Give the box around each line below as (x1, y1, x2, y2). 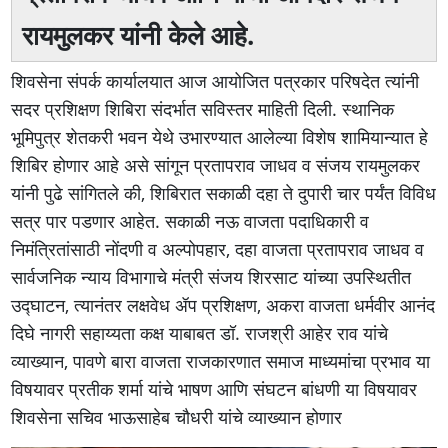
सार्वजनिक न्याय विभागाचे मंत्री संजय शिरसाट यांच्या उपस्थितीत (11, 264, 412, 289)
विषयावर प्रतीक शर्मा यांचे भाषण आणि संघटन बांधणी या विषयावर (11, 376, 418, 401)
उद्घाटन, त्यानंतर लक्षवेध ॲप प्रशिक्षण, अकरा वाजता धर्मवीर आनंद (11, 292, 436, 317)
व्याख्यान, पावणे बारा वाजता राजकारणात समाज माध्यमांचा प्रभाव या (11, 348, 431, 373)
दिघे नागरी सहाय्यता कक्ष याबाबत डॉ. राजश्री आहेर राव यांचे (11, 320, 389, 345)
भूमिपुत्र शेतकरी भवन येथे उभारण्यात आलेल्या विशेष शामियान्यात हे (11, 124, 429, 149)
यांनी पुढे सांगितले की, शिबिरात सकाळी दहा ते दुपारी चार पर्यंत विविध (11, 180, 437, 205)
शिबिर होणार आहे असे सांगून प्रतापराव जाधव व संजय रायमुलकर (11, 152, 421, 177)
